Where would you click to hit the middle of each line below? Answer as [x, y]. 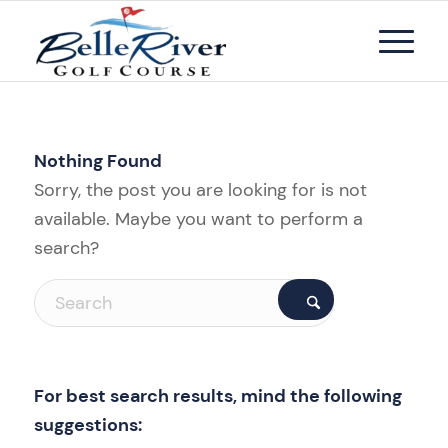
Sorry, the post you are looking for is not [200, 190]
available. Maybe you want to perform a [198, 219]
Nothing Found [97, 161]
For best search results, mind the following [217, 395]
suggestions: [87, 424]
